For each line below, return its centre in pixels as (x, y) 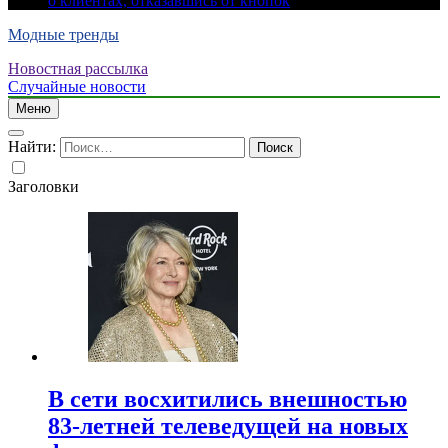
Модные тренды (63, 34)
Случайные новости (77, 86)
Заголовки (43, 186)
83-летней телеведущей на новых (228, 425)
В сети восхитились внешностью (227, 398)
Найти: (32, 146)
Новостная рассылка (78, 68)
